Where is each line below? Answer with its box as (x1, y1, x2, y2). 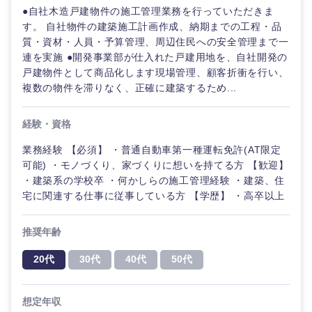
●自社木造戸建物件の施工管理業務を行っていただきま (22, 6, 274, 17)
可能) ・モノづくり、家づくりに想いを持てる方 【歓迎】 (22, 159, 289, 171)
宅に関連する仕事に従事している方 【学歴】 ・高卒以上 (22, 190, 285, 201)
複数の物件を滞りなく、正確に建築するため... (22, 82, 237, 93)
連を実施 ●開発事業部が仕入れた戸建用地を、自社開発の (22, 52, 288, 63)
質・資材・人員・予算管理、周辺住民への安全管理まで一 (22, 36, 289, 47)
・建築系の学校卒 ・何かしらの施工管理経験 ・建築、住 (22, 175, 285, 186)
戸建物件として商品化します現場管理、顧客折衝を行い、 (22, 67, 289, 78)
